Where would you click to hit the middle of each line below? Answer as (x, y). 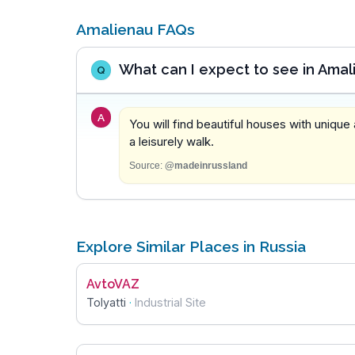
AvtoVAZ (113, 284)
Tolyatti (106, 303)
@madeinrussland (206, 165)
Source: (145, 165)
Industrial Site (170, 303)
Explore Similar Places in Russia (191, 246)
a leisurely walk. (171, 142)
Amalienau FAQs (136, 30)
